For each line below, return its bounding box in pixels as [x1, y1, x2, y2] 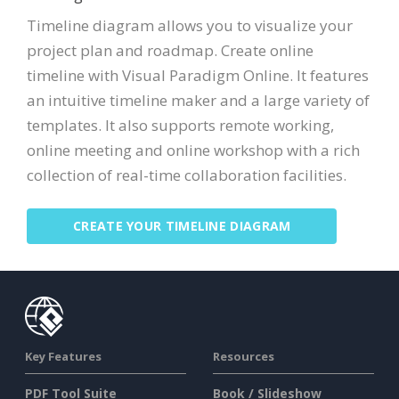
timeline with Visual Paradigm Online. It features [27, 64, 369, 85]
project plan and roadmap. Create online [27, 39, 313, 61]
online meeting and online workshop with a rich [27, 139, 360, 160]
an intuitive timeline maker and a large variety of [27, 89, 370, 110]
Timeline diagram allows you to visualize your [27, 14, 353, 36]
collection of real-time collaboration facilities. [27, 164, 346, 185]
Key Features [25, 347, 102, 364]
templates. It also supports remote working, [27, 114, 334, 135]
